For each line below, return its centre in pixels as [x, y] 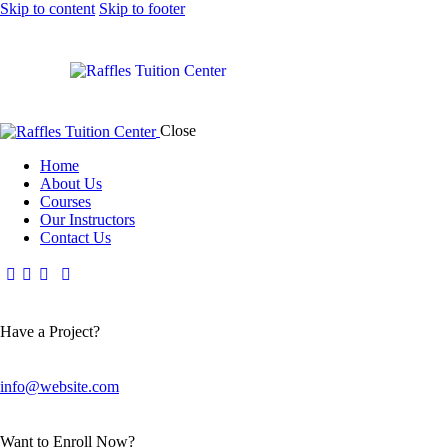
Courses [65, 202]
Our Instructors [87, 220]
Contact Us [75, 238]
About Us [71, 184]
